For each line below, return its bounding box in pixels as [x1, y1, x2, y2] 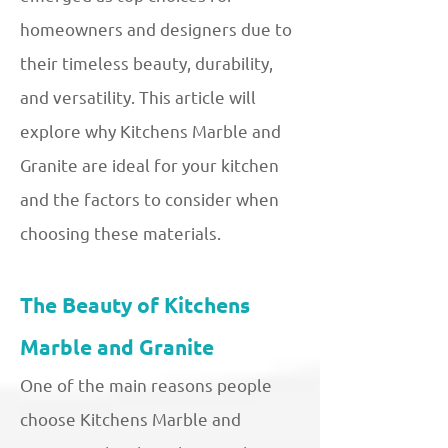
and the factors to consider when [20, 183, 279, 215]
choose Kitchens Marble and [20, 403, 241, 435]
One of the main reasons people [20, 369, 272, 401]
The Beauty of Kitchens [20, 293, 250, 318]
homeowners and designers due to [20, 13, 292, 45]
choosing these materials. [20, 217, 221, 249]
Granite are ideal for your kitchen [20, 149, 279, 181]
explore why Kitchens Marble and [20, 115, 281, 147]
